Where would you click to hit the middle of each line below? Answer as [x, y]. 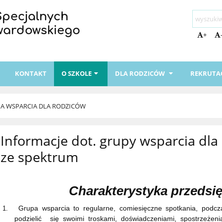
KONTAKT [31, 73]
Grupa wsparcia [44, 208]
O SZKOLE [77, 73]
